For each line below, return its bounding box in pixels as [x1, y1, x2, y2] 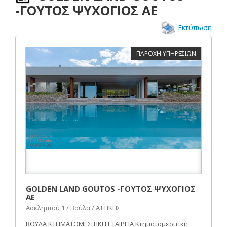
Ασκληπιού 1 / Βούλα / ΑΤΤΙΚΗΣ [26, 203, 121, 212]
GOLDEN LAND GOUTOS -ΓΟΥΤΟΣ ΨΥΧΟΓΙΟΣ [26, 183, 196, 194]
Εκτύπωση [178, 22, 212, 32]
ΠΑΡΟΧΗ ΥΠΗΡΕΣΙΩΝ [136, 49, 196, 58]
